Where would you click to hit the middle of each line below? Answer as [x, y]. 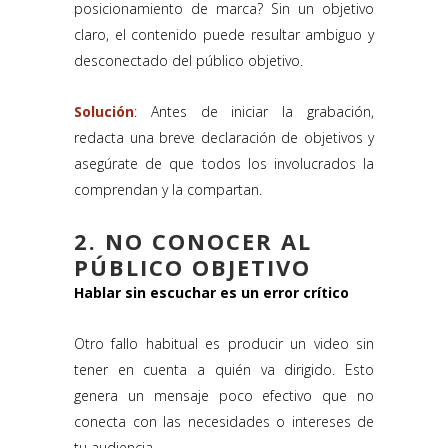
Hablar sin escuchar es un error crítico [211, 293]
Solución [104, 112]
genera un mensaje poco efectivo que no [224, 396]
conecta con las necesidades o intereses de [224, 422]
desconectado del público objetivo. [188, 61]
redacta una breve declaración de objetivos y [224, 138]
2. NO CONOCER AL [193, 241]
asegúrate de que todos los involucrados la [224, 164]
